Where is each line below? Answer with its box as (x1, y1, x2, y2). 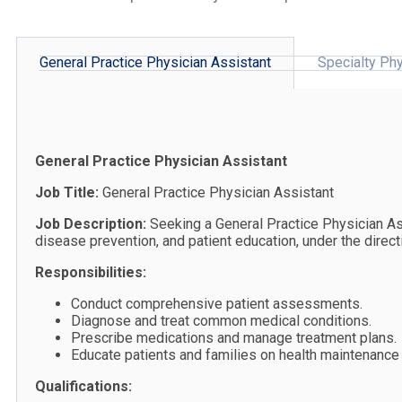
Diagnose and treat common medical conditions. (71, 312, 371, 330)
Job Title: (35, 184, 99, 202)
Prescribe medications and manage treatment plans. (71, 329, 397, 347)
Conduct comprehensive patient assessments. (71, 295, 363, 313)
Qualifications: (35, 378, 132, 396)
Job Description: (35, 215, 146, 233)
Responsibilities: (35, 264, 146, 282)
